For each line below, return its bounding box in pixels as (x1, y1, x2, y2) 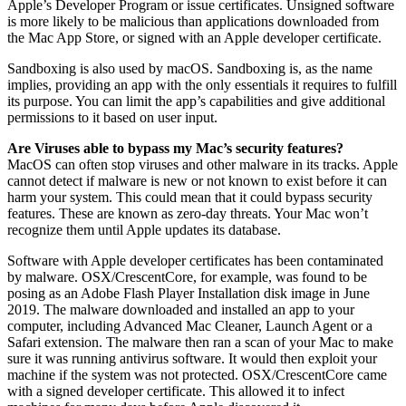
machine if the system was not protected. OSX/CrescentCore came (7, 366, 387, 382)
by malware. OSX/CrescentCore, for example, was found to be (7, 268, 367, 285)
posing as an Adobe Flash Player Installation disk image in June (7, 285, 370, 301)
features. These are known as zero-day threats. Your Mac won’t (7, 205, 368, 221)
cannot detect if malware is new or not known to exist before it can (7, 172, 387, 188)
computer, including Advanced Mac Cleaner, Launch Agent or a (7, 317, 372, 333)
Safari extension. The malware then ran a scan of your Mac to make (7, 333, 393, 350)
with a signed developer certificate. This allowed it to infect (7, 382, 344, 399)
